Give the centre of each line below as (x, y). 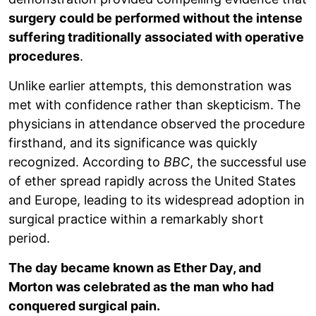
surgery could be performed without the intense (156, 18)
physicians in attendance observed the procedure (157, 123)
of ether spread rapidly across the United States (152, 181)
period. (29, 238)
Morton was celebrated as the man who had (141, 286)
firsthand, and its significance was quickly (133, 142)
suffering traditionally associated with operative (156, 37)
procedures (44, 56)
